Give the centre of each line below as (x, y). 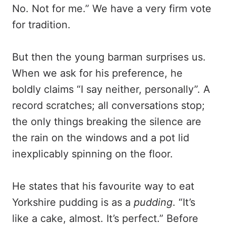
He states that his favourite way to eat (103, 186)
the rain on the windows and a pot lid (101, 138)
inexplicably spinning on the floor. (93, 154)
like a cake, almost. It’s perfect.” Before (105, 218)
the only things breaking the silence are (107, 122)
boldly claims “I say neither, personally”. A (111, 89)
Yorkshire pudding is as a (73, 202)
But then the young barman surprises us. (109, 57)
